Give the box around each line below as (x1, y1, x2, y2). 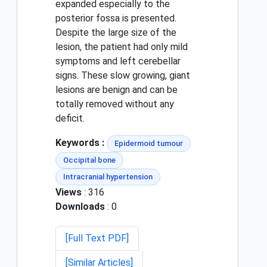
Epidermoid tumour (114, 139, 183, 148)
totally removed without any (55, 98, 174, 110)
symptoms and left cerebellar (55, 55, 181, 67)
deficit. (55, 113, 85, 125)
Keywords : (55, 137, 104, 149)
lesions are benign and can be (55, 84, 178, 96)
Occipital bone (63, 156, 116, 165)
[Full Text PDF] (66, 232, 129, 244)
